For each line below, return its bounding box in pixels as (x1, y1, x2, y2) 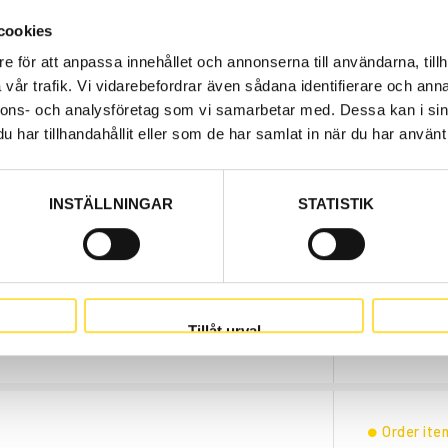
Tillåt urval (187, 322, 261, 340)
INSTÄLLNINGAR (48, 195, 174, 213)
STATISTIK (298, 195, 374, 213)
